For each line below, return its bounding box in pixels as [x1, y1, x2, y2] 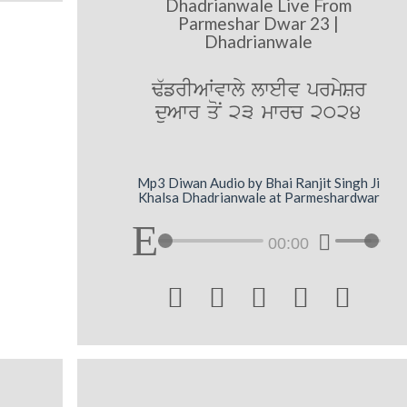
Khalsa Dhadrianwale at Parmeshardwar [137, 188, 380, 205]
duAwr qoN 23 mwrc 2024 [155, 99, 362, 128]
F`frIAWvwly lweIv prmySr [151, 76, 366, 105]
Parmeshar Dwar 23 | [178, 13, 340, 35]
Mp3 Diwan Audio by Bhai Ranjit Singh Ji [137, 174, 381, 191]
